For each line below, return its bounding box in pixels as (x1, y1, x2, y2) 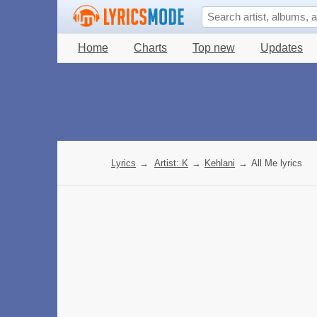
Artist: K (154, 158, 188, 168)
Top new (192, 42, 235, 54)
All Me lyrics (251, 158, 302, 168)
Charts (134, 42, 167, 54)
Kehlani (204, 158, 235, 168)
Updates (260, 42, 303, 54)
